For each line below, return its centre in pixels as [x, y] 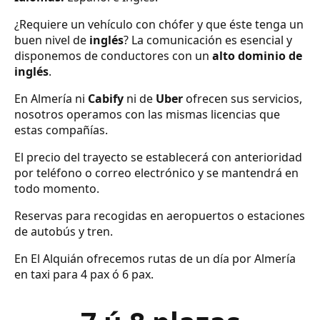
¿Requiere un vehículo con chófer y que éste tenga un [159, 25]
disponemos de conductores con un [113, 56]
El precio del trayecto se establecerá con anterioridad [158, 157]
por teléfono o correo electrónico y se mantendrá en [156, 173]
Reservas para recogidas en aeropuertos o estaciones [160, 216]
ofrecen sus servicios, [242, 99]
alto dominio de [257, 56]
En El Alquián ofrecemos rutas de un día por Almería [155, 259]
